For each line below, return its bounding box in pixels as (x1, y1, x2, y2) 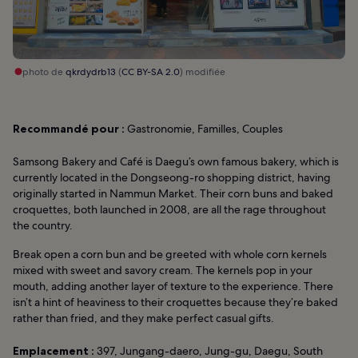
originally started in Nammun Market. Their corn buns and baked (13, 186, 333, 201)
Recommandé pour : (13, 121, 125, 137)
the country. (13, 218, 73, 233)
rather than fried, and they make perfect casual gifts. (13, 311, 274, 326)
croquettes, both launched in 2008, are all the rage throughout (13, 202, 326, 217)
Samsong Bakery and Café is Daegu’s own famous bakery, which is (13, 154, 339, 169)
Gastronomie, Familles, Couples (125, 121, 283, 137)
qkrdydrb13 (66, 66, 116, 79)
